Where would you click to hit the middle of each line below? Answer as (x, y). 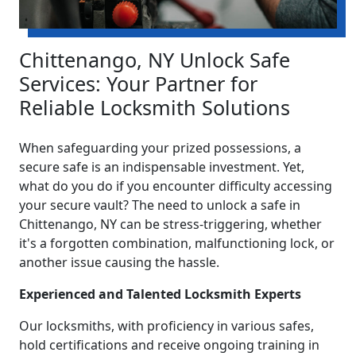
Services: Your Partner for (138, 83)
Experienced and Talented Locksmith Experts (160, 294)
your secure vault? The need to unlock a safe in (160, 205)
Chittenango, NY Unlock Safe (155, 59)
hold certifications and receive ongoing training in (169, 344)
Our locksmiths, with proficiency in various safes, (166, 325)
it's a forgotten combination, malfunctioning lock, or (177, 243)
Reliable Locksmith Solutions (155, 107)
